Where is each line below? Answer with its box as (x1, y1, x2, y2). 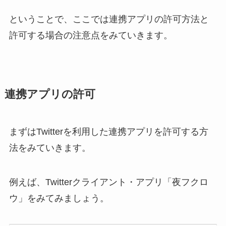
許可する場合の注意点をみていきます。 (9, 30, 173, 40)
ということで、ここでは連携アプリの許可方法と (9, 14, 209, 24)
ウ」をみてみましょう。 (9, 193, 109, 203)
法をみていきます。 (9, 142, 91, 153)
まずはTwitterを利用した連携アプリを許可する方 (9, 126, 208, 137)
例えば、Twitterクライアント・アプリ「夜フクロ (9, 177, 208, 187)
